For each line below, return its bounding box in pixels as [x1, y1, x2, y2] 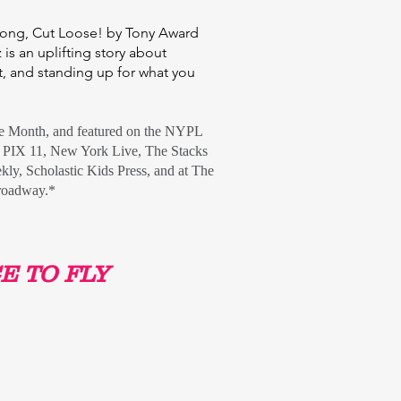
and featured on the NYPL [52, 124, 203, 139]
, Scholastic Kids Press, [19, 163, 154, 178]
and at [154, 163, 192, 178]
